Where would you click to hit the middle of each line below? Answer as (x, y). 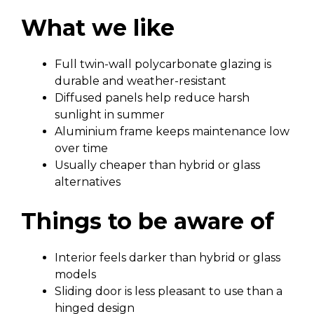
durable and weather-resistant (141, 81)
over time (81, 148)
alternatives (88, 182)
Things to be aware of (148, 221)
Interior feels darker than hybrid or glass (168, 258)
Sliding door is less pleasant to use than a (169, 291)
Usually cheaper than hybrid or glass (157, 165)
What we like (98, 28)
